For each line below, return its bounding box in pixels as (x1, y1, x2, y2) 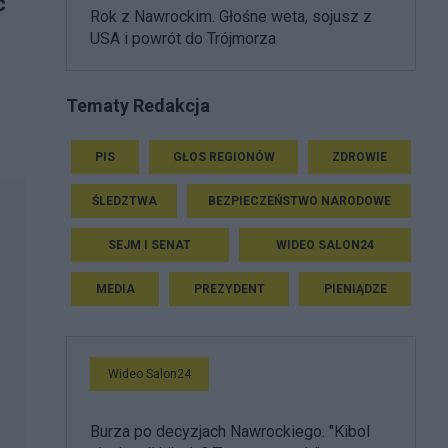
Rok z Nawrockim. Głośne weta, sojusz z (90, 7, 372, 26)
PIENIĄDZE (323, 281, 387, 296)
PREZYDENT (193, 281, 265, 296)
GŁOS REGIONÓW (172, 149, 275, 164)
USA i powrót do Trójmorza (90, 29, 276, 48)
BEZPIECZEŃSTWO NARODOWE (207, 193, 391, 208)
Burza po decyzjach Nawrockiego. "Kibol (90, 421, 370, 441)
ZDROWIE (332, 149, 388, 164)
